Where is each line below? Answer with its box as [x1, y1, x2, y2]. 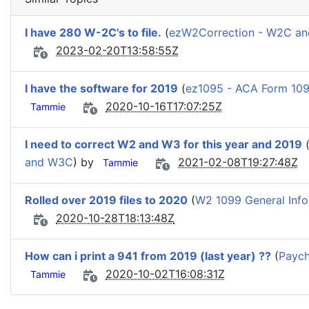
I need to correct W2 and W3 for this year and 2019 [25, 137, 302, 151]
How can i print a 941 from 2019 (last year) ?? [25, 249, 271, 263]
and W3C [25, 155, 73, 170]
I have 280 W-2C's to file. [25, 26, 161, 39]
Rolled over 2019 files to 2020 [25, 193, 188, 207]
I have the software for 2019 [25, 81, 178, 95]
